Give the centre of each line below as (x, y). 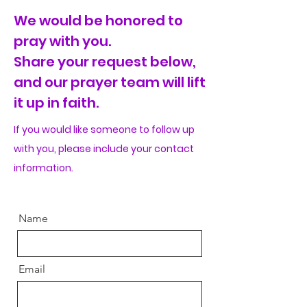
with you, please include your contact (104, 149)
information (42, 168)
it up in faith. (56, 103)
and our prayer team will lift (110, 82)
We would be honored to (98, 21)
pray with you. (64, 41)
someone (114, 130)
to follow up (166, 130)
